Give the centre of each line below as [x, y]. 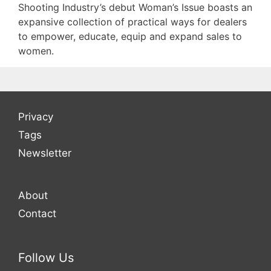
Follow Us [46, 258]
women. [36, 51]
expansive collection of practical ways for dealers [132, 22]
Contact [37, 214]
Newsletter [45, 153]
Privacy [36, 117]
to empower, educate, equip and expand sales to [130, 37]
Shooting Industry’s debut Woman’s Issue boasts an [135, 8]
